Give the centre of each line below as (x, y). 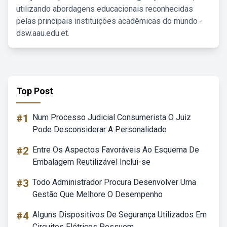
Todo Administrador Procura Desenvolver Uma (114, 182)
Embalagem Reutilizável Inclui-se (91, 162)
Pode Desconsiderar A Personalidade (100, 129)
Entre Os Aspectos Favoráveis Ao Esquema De (116, 150)
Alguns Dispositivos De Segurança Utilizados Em (120, 215)
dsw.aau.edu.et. (43, 33)
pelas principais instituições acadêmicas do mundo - (109, 21)
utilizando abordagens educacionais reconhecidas (105, 9)
